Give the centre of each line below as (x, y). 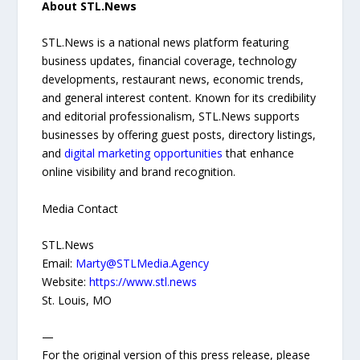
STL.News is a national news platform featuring (166, 43)
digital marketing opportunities (144, 153)
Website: (66, 282)
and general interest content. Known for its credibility (179, 98)
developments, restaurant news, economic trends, (173, 80)
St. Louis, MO (77, 301)
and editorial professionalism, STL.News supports (171, 117)
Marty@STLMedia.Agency (143, 264)
